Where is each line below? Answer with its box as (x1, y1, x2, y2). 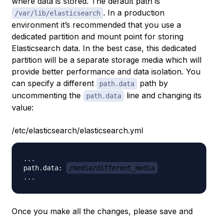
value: (12, 103, 34, 112)
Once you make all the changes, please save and (12, 206, 193, 216)
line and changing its (124, 91, 201, 100)
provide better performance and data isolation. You (12, 67, 200, 76)
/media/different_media (69, 164, 155, 172)
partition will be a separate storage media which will (12, 55, 201, 65)
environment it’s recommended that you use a (12, 20, 181, 30)
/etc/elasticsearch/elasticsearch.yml (12, 126, 143, 135)
